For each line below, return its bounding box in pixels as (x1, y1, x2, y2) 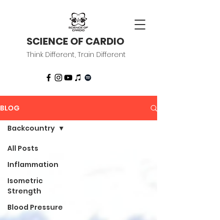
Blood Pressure (7, 202, 63, 212)
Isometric (7, 176, 43, 186)
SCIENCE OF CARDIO (27, 34, 124, 48)
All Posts (7, 143, 38, 153)
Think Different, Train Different (27, 50, 126, 59)
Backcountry (7, 123, 55, 133)
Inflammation (7, 160, 58, 169)
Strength (7, 186, 41, 196)
